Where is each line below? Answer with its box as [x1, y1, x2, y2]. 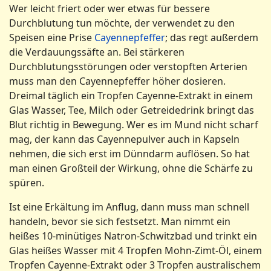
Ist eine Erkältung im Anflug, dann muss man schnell [9, 200, 249, 214]
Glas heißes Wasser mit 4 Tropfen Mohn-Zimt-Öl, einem [9, 244, 262, 257]
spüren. [9, 176, 44, 189]
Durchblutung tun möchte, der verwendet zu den [9, 16, 235, 30]
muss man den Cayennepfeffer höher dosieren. [9, 74, 226, 88]
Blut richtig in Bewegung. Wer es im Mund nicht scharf [9, 118, 258, 131]
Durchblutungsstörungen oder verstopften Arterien [9, 60, 247, 73]
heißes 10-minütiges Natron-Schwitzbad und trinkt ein [9, 229, 257, 243]
